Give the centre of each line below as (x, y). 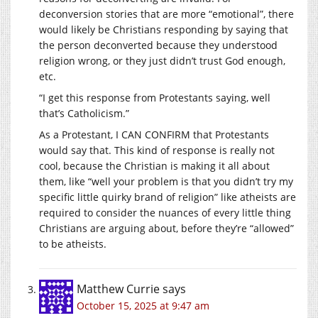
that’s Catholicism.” (84, 113)
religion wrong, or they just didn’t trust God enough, (162, 60)
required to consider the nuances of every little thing (165, 212)
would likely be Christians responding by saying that (164, 29)
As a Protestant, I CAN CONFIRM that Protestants (154, 134)
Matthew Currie (118, 289)
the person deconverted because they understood (158, 45)
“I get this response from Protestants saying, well (155, 97)
